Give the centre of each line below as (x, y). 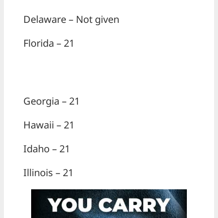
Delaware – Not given (71, 19)
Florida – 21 (49, 43)
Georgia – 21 (52, 101)
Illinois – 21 (48, 173)
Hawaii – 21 (49, 125)
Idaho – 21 (47, 149)
